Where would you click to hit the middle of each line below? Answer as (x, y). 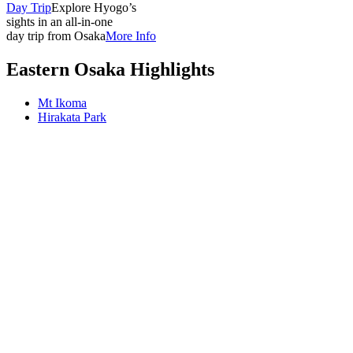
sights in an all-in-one (59, 21)
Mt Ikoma (62, 102)
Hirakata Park (72, 117)
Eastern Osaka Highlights (110, 69)
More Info (131, 35)
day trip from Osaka (56, 35)
